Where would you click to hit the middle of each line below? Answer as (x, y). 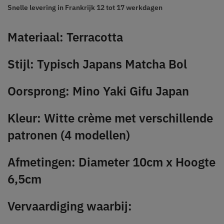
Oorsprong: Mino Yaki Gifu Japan (98, 91)
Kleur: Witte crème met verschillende (110, 118)
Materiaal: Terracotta (65, 37)
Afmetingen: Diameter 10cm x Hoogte (111, 162)
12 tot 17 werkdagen (129, 7)
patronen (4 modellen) (69, 135)
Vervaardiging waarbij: (70, 206)
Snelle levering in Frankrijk (51, 7)
